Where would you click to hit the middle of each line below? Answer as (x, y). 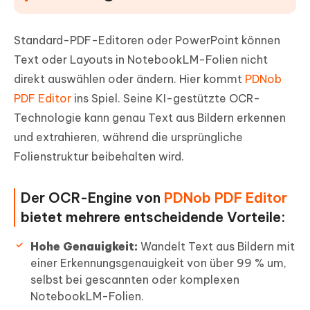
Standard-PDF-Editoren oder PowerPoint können (147, 40)
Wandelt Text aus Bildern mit (216, 247)
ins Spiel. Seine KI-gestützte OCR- (166, 99)
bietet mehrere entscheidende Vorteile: (153, 217)
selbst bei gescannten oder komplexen (135, 280)
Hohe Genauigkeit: (84, 247)
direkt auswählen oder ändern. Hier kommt (129, 79)
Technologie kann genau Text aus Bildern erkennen (150, 118)
